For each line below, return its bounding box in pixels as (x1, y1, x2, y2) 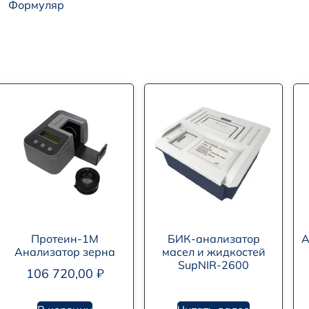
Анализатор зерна (14, 245, 116, 259)
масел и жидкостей (161, 245, 266, 259)
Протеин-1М (31, 232, 99, 246)
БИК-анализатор (167, 232, 260, 246)
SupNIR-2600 (178, 258, 250, 272)
